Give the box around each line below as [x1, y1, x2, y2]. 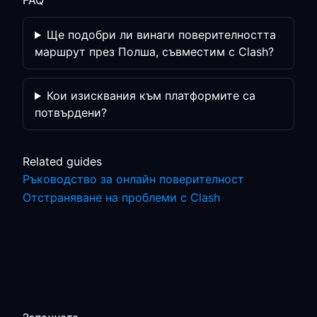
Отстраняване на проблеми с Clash [23, 190, 220, 204]
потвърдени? [35, 105, 107, 120]
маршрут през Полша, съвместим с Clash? [35, 45, 274, 59]
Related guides [23, 154, 102, 168]
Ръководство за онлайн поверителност [23, 172, 244, 186]
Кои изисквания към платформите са [46, 88, 255, 103]
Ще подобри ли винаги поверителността [46, 28, 276, 42]
